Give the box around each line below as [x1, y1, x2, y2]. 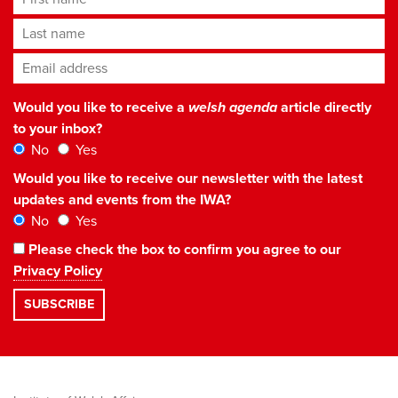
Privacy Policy [13, 261, 102, 280]
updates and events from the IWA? [13, 190, 231, 209]
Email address [12, 53, 107, 72]
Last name [12, 19, 79, 37]
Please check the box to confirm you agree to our [25, 240, 341, 259]
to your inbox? [13, 119, 102, 138]
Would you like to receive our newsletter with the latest [13, 169, 362, 187]
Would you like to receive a [13, 98, 188, 116]
